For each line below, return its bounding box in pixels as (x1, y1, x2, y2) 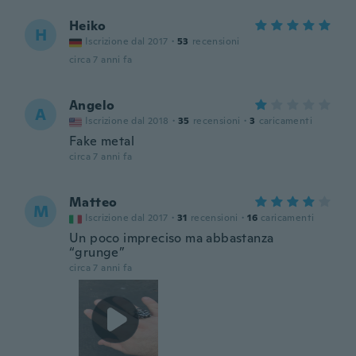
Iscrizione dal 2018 (85, 114, 169, 127)
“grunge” (69, 244, 126, 261)
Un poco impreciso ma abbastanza (69, 230, 274, 246)
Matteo (69, 194, 118, 211)
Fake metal (69, 133, 134, 149)
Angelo (69, 97, 115, 114)
